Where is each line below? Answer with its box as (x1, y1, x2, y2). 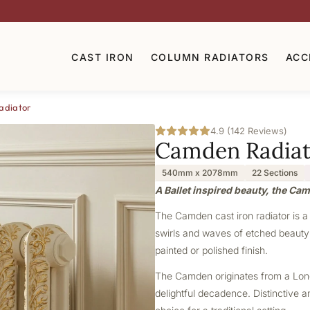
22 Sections (252, 167, 298, 178)
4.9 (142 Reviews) (210, 125, 287, 136)
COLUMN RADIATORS (150, 51, 269, 63)
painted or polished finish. (155, 244, 268, 256)
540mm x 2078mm (162, 167, 238, 178)
